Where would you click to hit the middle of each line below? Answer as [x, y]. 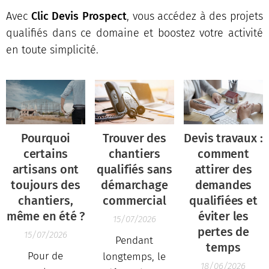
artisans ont [46, 169]
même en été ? [46, 216]
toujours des [46, 185]
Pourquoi [46, 138]
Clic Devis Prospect [79, 16]
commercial [134, 200]
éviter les [223, 216]
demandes [223, 185]
